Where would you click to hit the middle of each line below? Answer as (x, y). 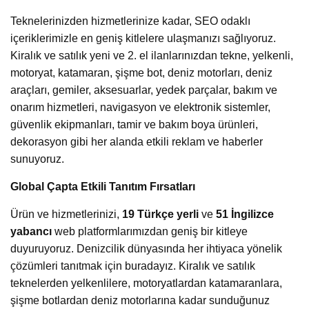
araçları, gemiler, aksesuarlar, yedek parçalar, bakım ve (144, 90)
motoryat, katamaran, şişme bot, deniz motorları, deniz (141, 73)
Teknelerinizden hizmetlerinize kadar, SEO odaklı (130, 21)
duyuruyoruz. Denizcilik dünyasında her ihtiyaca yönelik (146, 249)
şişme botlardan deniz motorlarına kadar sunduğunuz (140, 301)
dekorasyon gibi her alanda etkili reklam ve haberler (137, 142)
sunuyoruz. (37, 159)
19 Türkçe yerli (160, 215)
